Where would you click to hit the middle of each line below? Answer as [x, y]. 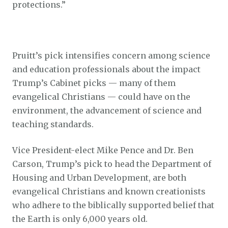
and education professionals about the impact [106, 69]
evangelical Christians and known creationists [109, 191]
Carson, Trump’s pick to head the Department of [112, 164]
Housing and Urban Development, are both [99, 177]
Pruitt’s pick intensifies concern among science [111, 55]
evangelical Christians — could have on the [101, 96]
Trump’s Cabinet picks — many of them [94, 83]
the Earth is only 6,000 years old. [80, 219]
